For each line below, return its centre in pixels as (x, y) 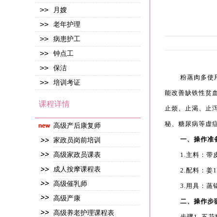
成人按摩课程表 (77, 169)
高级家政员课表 (77, 155)
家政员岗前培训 (77, 140)
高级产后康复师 (77, 126)
